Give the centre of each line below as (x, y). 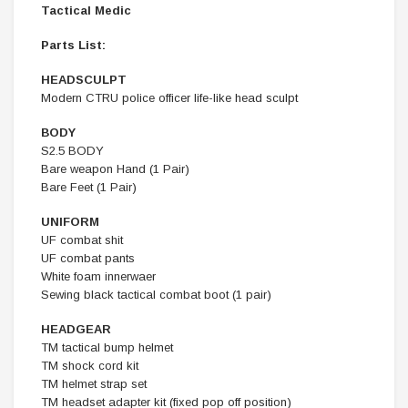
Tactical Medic (86, 10)
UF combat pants (88, 258)
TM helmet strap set (94, 384)
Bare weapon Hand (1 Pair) (115, 169)
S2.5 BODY (72, 151)
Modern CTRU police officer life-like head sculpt (169, 98)
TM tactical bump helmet (107, 347)
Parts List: (75, 45)
